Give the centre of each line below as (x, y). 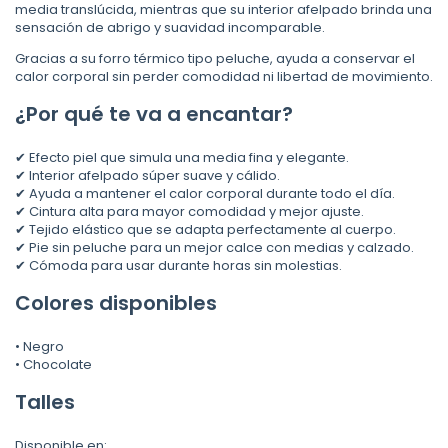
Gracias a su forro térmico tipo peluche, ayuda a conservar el (215, 59)
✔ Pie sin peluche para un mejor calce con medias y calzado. (214, 248)
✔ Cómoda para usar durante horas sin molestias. (178, 266)
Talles (45, 402)
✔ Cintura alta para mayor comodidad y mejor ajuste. (189, 212)
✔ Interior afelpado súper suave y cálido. (147, 176)
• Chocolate (53, 365)
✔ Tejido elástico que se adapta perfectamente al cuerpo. (205, 230)
